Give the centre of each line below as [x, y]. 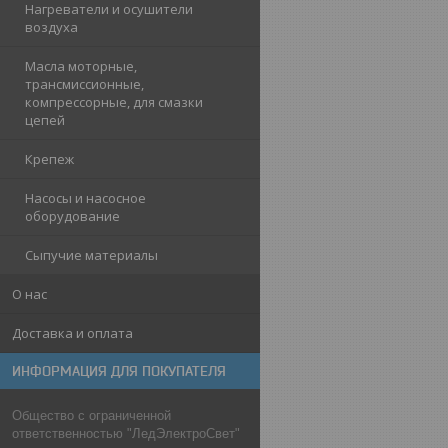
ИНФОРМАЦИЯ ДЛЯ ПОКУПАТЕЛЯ [119, 371]
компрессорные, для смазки [114, 102]
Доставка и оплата [72, 333]
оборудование [72, 216]
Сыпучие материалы [91, 255]
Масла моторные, [81, 66]
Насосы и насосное [85, 198]
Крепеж [49, 159]
